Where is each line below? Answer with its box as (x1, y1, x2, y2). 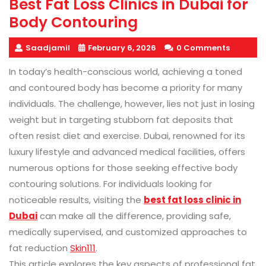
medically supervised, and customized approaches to (9, 226, 247, 239)
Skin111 (70, 242, 96, 255)
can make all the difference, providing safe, (37, 210, 231, 223)
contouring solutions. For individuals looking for (9, 178, 212, 191)
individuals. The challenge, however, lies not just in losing (9, 97, 255, 110)
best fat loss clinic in (144, 194, 241, 207)
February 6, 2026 (88, 42, 156, 54)
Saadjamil (26, 42, 70, 54)
